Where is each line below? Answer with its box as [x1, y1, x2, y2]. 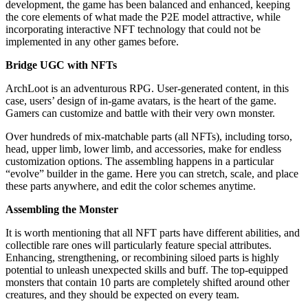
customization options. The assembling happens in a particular [5, 155, 274, 168]
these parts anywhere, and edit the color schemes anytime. [5, 180, 256, 192]
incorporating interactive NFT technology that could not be [5, 23, 261, 36]
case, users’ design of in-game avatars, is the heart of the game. [5, 95, 276, 107]
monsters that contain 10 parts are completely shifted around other [5, 276, 289, 289]
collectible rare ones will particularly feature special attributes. [5, 239, 272, 252]
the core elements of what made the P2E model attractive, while [5, 11, 280, 23]
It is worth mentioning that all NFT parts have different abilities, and [5, 227, 300, 239]
